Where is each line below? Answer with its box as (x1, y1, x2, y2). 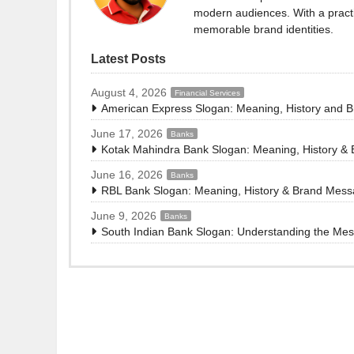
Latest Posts (91, 52, 166, 66)
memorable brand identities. (194, 23, 333, 36)
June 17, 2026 (91, 127, 163, 141)
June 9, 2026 (91, 209, 156, 223)
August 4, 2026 (91, 86, 167, 100)
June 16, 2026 (91, 168, 163, 182)
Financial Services (175, 88, 240, 97)
